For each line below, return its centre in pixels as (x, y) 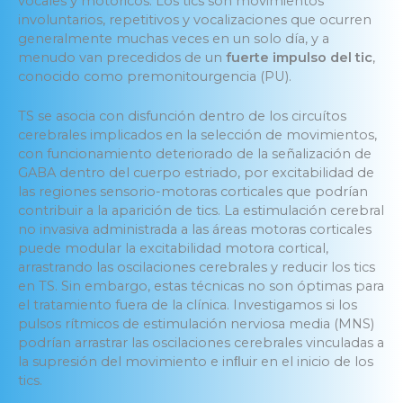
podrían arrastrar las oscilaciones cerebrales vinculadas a (201, 343)
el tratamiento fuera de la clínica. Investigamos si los (188, 305)
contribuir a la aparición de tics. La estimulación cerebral (201, 211)
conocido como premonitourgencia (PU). (155, 77)
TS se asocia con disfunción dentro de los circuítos (182, 116)
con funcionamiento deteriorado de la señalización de (195, 154)
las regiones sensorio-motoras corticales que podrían (193, 192)
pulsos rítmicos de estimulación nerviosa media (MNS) (196, 324)
